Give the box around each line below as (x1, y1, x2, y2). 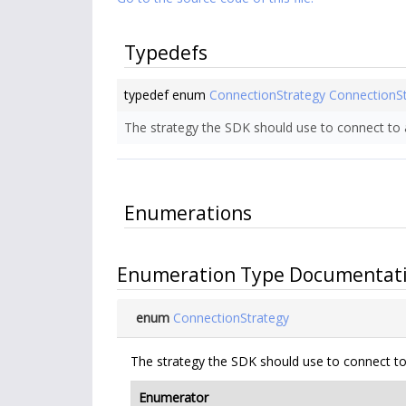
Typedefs (124, 40, 208, 66)
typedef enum (124, 86, 209, 104)
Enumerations (124, 200, 252, 227)
